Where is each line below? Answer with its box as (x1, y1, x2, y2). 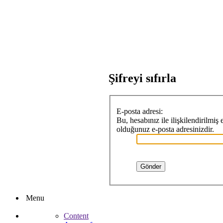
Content (64, 211, 89, 220)
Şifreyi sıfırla (109, 72, 176, 85)
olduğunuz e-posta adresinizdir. (116, 124, 214, 133)
